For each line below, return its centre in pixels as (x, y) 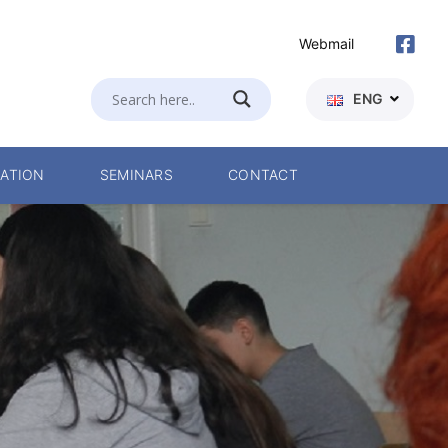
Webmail (326, 44)
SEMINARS (136, 175)
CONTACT (263, 175)
